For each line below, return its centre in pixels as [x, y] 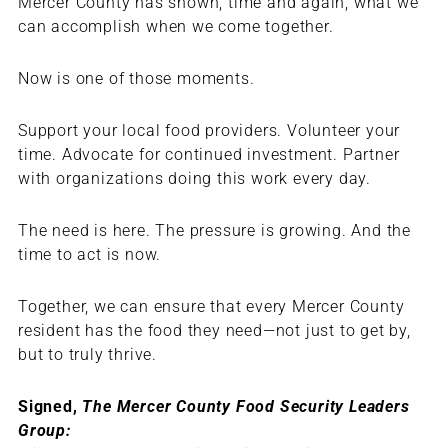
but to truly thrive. [87, 355]
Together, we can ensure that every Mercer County [211, 307]
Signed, [47, 407]
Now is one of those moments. [136, 79]
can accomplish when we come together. [178, 27]
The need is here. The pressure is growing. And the [214, 231]
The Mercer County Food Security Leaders [246, 407]
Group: [44, 431]
